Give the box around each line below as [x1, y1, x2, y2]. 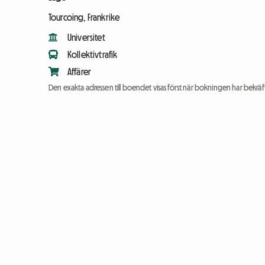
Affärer [67, 67, 92, 77]
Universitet [67, 33, 105, 43]
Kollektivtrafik [67, 50, 118, 60]
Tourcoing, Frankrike [49, 12, 120, 22]
